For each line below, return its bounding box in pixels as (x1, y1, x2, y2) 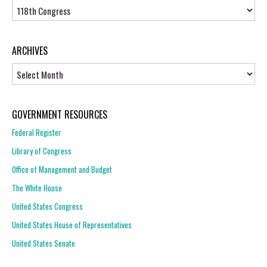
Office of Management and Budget (12, 163, 112, 175)
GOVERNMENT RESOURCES (12, 107, 107, 122)
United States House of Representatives (12, 219, 132, 231)
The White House (12, 182, 62, 194)
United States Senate (12, 237, 75, 249)
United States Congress (12, 200, 83, 212)
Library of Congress (12, 145, 72, 157)
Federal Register (12, 126, 61, 138)
